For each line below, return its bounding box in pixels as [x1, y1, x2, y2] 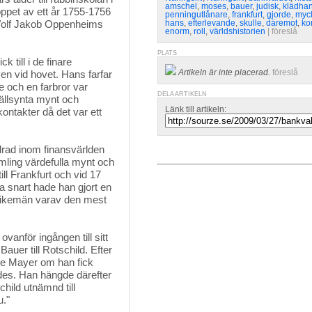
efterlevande [188, 18, 235, 28]
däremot [266, 18, 297, 28]
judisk [256, 1, 279, 11]
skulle [240, 18, 262, 28]
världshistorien [210, 26, 265, 36]
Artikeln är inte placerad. [178, 68, 270, 77]
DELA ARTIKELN [157, 91, 207, 97]
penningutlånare [165, 10, 228, 19]
